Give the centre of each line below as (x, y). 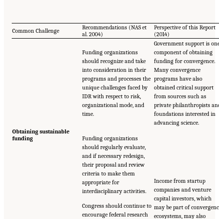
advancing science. (176, 122)
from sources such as (180, 96)
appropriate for (101, 182)
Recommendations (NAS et (114, 27)
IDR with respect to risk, (111, 96)
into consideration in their (114, 70)
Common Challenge (36, 31)
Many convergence (177, 70)
